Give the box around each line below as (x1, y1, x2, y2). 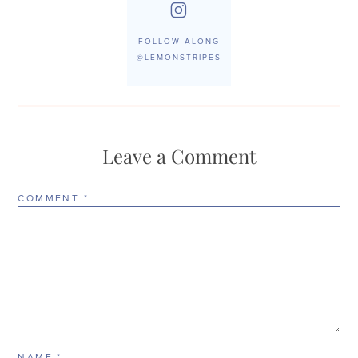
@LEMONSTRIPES (137, 52, 221, 62)
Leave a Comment (101, 143, 257, 169)
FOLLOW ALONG (138, 36, 220, 46)
